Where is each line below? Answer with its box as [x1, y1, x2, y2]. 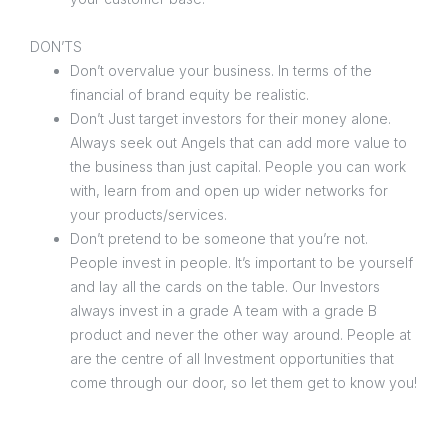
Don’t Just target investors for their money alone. [70, 110, 391, 128]
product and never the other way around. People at [70, 326, 411, 344]
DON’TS [30, 38, 82, 56]
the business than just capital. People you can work [70, 158, 406, 176]
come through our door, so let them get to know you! [70, 374, 417, 392]
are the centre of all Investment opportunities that [70, 350, 394, 368]
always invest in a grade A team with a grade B [70, 302, 377, 320]
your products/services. [70, 206, 231, 224]
